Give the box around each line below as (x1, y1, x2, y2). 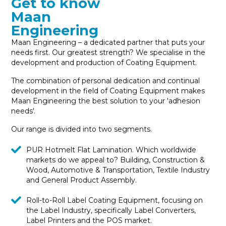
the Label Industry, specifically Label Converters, (26, 205, 196, 215)
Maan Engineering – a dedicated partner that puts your (11, 37, 205, 47)
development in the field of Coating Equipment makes (11, 86, 205, 95)
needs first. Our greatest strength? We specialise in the (11, 47, 206, 57)
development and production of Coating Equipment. (11, 58, 197, 67)
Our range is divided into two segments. (11, 124, 152, 134)
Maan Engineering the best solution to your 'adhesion (11, 96, 201, 105)
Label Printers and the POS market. (26, 215, 152, 225)
